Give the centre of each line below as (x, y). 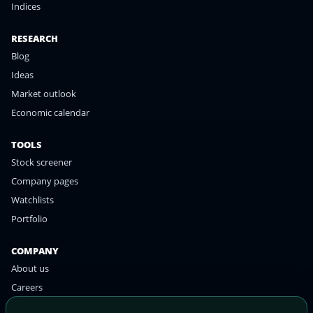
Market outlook (44, 94)
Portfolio (29, 219)
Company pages (45, 181)
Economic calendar (50, 113)
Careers (27, 287)
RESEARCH (35, 39)
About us (30, 269)
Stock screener (42, 162)
